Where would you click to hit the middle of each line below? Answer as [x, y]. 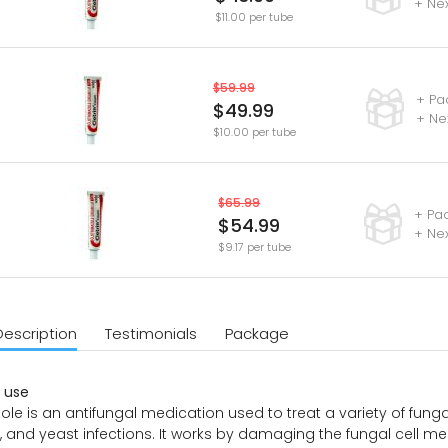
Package [256, 334]
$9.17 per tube [255, 246]
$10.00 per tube [254, 131]
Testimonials [150, 334]
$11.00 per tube [253, 16]
